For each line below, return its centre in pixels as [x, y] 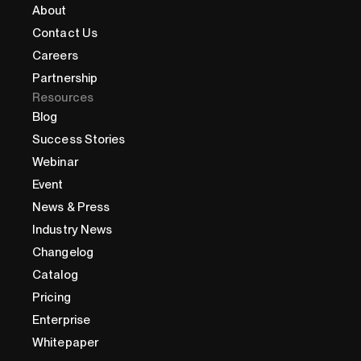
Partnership [65, 79]
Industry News [73, 230]
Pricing [52, 298]
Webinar [55, 162]
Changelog [63, 253]
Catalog [55, 275]
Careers [55, 56]
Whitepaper [65, 343]
